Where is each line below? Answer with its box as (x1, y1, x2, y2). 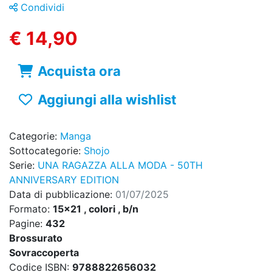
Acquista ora (37, 63, 121, 80)
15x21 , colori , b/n (53, 203, 138, 216)
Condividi (18, 1, 64, 14)
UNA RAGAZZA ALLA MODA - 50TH (38, 159, 203, 172)
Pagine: (9, 217, 46, 230)
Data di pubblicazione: (9, 188, 115, 201)
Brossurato (9, 232, 63, 245)
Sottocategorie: (9, 144, 84, 157)
